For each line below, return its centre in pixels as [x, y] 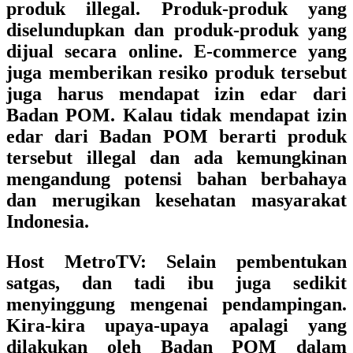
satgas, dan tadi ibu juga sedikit [176, 283]
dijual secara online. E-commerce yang [176, 51]
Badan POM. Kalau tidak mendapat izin [176, 115]
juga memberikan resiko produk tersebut [176, 72]
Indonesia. [48, 221]
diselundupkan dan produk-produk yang [176, 30]
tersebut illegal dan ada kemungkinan [176, 158]
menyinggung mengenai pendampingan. [176, 304]
